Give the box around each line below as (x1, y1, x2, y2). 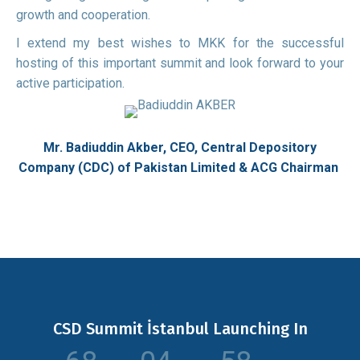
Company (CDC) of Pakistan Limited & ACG (18, 160, 280, 175)
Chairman (280, 160, 342, 175)
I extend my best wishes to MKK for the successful (16, 35, 344, 51)
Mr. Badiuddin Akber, (43, 140, 170, 155)
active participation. (16, 76, 125, 91)
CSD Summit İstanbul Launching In (52, 319, 308, 338)
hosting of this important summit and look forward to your (16, 55, 344, 71)
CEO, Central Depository (170, 140, 317, 155)
